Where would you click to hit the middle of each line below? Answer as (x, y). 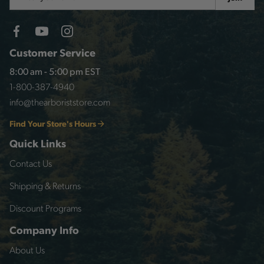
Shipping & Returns (45, 186)
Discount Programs (45, 208)
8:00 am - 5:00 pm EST (55, 73)
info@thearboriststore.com (60, 102)
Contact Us (31, 163)
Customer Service (52, 52)
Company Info (44, 230)
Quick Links (38, 143)
